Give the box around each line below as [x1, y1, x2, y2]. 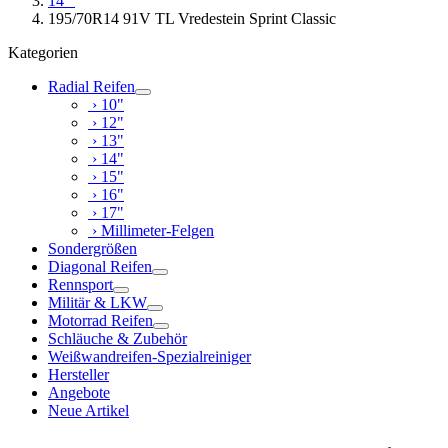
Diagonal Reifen [48, 258, 152, 275]
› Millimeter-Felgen [88, 222, 214, 239]
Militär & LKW [48, 294, 147, 311]
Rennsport [48, 276, 113, 293]
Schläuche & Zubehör [48, 330, 187, 347]
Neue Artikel [48, 402, 129, 419]
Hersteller [48, 366, 109, 383]
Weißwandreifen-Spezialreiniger [48, 348, 251, 365]
